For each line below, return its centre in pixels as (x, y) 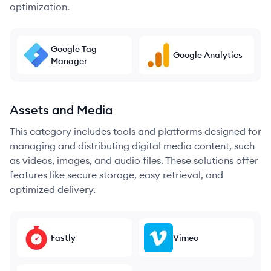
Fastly (63, 238)
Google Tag (74, 49)
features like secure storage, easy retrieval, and (116, 175)
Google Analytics (208, 55)
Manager (69, 61)
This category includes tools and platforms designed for (135, 131)
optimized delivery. (53, 189)
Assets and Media (61, 110)
